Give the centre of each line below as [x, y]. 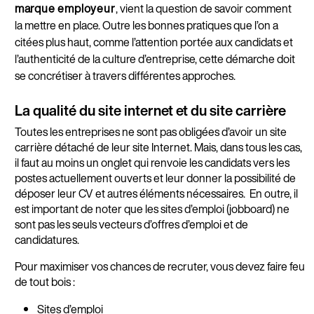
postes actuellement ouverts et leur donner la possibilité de [155, 178]
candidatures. [48, 240]
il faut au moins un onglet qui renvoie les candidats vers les [152, 163]
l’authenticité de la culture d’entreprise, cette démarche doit [155, 59]
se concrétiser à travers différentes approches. [126, 76]
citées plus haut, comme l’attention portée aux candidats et [153, 42]
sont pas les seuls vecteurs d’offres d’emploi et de [131, 225]
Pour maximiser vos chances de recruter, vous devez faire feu [159, 267]
